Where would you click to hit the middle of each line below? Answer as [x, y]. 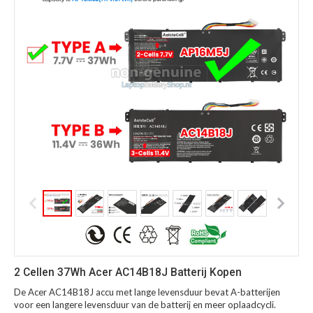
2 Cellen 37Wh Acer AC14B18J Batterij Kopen [128, 273]
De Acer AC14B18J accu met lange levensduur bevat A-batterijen [147, 292]
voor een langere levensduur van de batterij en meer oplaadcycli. [145, 305]
